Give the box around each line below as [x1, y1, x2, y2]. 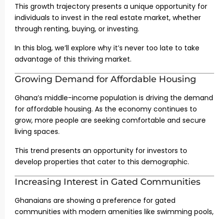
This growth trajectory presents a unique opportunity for [15, 1, 207, 11]
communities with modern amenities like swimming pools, [15, 207, 214, 217]
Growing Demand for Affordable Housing [15, 74, 196, 85]
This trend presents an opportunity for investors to [15, 146, 187, 155]
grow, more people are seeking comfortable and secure [15, 115, 206, 125]
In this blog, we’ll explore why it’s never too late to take [15, 43, 199, 53]
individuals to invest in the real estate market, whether [15, 13, 201, 22]
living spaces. [15, 127, 60, 136]
